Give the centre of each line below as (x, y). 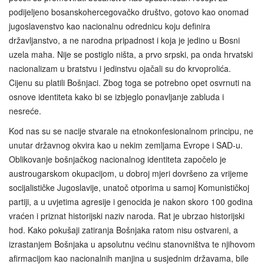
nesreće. (25, 110)
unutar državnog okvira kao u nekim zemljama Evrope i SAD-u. (126, 145)
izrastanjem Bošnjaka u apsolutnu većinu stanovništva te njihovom (132, 244)
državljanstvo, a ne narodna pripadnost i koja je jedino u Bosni (124, 40)
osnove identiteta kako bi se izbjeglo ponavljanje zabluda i (116, 96)
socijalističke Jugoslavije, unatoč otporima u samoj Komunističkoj (129, 187)
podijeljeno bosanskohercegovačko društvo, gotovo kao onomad (129, 11)
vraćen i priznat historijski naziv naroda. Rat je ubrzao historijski (127, 215)
